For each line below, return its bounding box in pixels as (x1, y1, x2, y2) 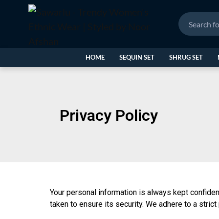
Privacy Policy (60, 106, 158, 125)
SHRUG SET (169, 53, 203, 61)
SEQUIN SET (119, 53, 154, 61)
